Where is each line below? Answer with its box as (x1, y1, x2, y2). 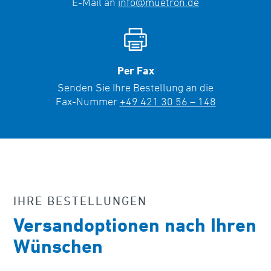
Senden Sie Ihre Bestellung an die (57, 80, 214, 93)
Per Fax (117, 64, 154, 76)
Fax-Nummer (55, 94, 120, 107)
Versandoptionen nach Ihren (13, 213, 257, 236)
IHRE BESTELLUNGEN (13, 193, 148, 207)
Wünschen (13, 234, 103, 257)
